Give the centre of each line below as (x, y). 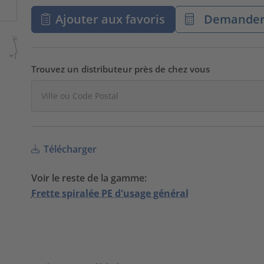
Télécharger (69, 149)
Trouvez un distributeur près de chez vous (120, 69)
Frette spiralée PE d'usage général (110, 193)
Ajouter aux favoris (110, 19)
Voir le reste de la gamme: (89, 178)
